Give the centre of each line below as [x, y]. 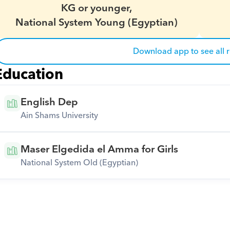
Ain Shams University [59, 116]
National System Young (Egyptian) [96, 23]
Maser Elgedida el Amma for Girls [99, 149]
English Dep [49, 102]
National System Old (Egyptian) [79, 163]
